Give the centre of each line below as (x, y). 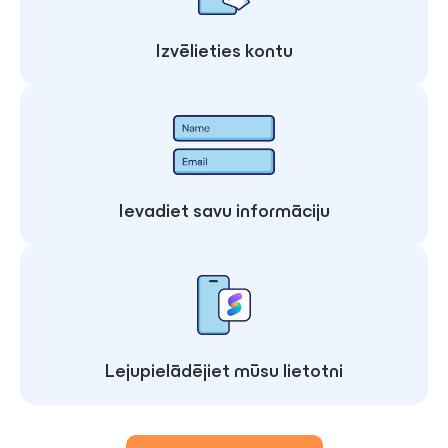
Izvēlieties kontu (224, 52)
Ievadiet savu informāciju (224, 212)
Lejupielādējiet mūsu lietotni (224, 372)
